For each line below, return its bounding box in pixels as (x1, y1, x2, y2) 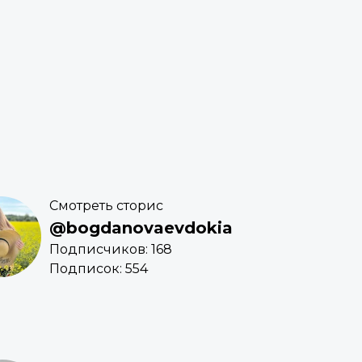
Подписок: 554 (49, 261, 148, 277)
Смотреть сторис (49, 198, 163, 214)
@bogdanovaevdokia (49, 218, 233, 238)
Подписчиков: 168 (49, 242, 172, 258)
